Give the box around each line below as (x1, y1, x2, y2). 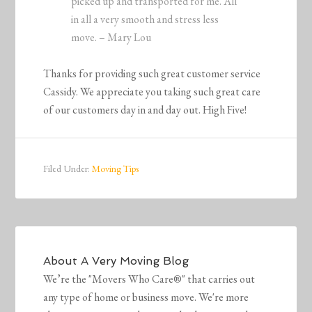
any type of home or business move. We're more (43, 290, 249, 305)
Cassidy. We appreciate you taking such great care (43, 84, 261, 100)
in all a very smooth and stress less (71, 12, 219, 27)
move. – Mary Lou (71, 30, 152, 45)
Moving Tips (92, 162, 139, 175)
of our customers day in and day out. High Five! (43, 102, 247, 118)
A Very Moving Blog (81, 254, 189, 268)
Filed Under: (43, 162, 93, 175)
